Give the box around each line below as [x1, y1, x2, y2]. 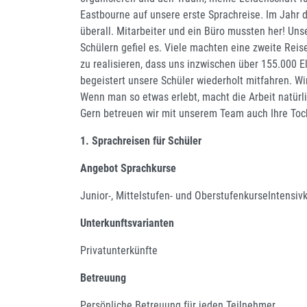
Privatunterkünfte [80, 243, 158, 257]
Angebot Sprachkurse [80, 161, 176, 175]
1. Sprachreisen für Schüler [80, 134, 201, 147]
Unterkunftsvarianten [80, 216, 174, 230]
